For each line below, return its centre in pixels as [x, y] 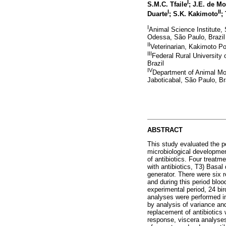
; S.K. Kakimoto [193, 14]
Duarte [157, 14]
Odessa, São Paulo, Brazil [186, 37]
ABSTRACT [165, 130]
